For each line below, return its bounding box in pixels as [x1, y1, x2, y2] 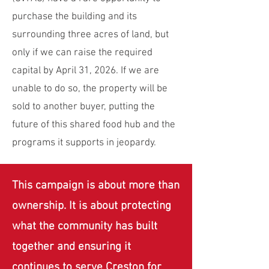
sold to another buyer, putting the [12, 101, 155, 113]
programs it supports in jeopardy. [12, 137, 156, 149]
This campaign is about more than [12, 179, 180, 193]
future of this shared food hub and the [12, 119, 175, 131]
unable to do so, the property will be [12, 83, 168, 95]
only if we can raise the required [12, 47, 153, 59]
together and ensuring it [12, 240, 131, 254]
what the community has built [12, 220, 157, 234]
